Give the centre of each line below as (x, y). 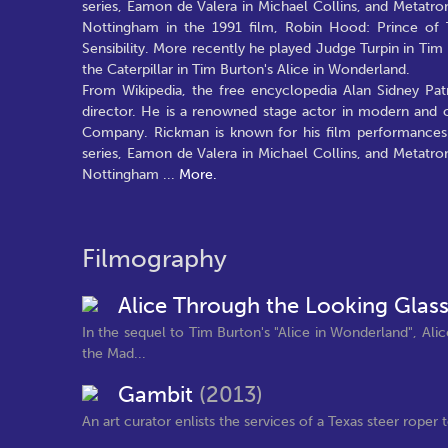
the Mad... (114, 353)
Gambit (158, 395)
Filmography (154, 258)
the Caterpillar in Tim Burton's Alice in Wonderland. (246, 69)
